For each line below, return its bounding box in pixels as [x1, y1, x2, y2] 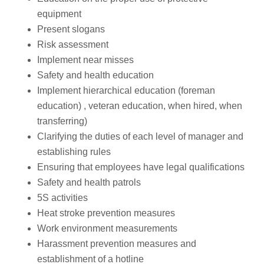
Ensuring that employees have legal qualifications [37, 162, 245, 173]
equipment [37, 9, 81, 19]
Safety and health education [37, 70, 154, 81]
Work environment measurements [37, 223, 177, 234]
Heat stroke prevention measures [37, 208, 175, 219]
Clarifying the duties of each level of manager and [37, 131, 243, 142]
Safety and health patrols [37, 177, 141, 188]
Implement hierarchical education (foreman [37, 85, 215, 96]
